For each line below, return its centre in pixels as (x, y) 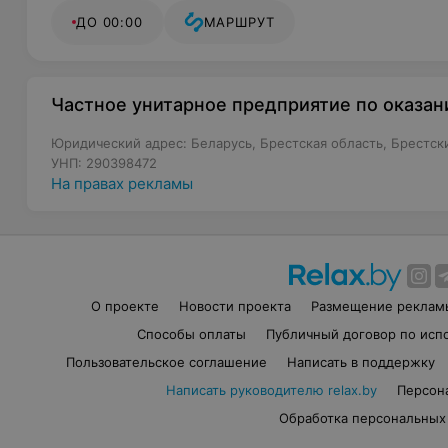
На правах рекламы (122, 183)
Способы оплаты (192, 334)
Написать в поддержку (360, 362)
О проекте (125, 306)
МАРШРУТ (239, 22)
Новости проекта (235, 306)
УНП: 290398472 (104, 163)
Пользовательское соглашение (166, 362)
